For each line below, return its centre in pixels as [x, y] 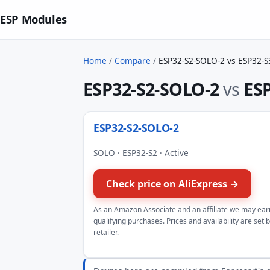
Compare [133, 60]
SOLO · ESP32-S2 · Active [141, 152]
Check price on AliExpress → [172, 184]
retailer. [106, 233]
